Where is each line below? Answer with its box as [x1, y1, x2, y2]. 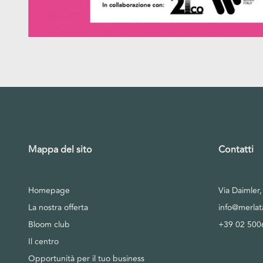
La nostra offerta [28, 201, 88, 214]
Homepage [28, 184, 70, 197]
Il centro [28, 235, 59, 248]
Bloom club [28, 218, 70, 231]
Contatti [218, 142, 254, 157]
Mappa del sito [28, 142, 92, 157]
